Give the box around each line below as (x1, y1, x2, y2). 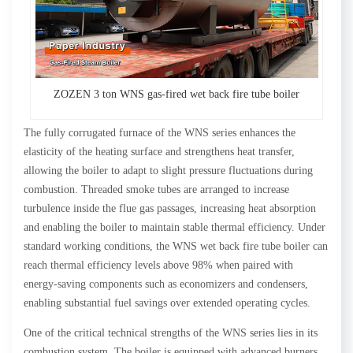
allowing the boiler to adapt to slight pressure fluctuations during (24, 165, 313, 177)
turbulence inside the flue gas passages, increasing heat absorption (24, 203, 316, 215)
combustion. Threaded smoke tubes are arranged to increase (24, 184, 289, 196)
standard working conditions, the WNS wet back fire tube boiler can (24, 240, 328, 253)
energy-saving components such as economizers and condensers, (24, 278, 308, 291)
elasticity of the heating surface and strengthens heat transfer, (24, 146, 295, 158)
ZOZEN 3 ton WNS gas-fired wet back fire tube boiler (54, 87, 299, 100)
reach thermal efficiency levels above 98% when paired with (24, 259, 293, 272)
